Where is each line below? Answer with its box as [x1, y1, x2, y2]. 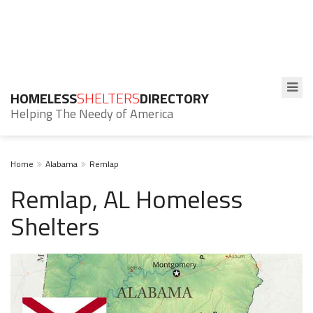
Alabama [45, 157, 78, 170]
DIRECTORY [140, 87, 209, 109]
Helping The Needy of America [10, 104, 173, 123]
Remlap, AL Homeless [10, 180, 242, 218]
